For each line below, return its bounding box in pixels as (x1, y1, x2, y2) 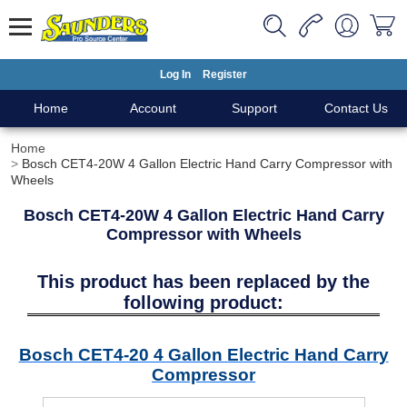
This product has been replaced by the (37, 272, 370, 292)
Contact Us (324, 101, 388, 115)
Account (129, 101, 176, 115)
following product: (124, 293, 283, 313)
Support (232, 101, 277, 115)
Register (203, 68, 247, 81)
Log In (160, 68, 191, 81)
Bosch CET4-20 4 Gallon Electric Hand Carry (18, 345, 389, 364)
